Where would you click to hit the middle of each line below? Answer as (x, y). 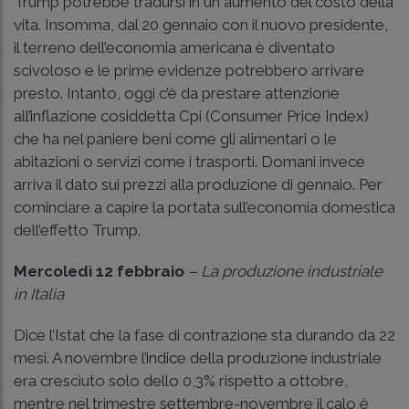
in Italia (41, 294)
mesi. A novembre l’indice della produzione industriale (198, 357)
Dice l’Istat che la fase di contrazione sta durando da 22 (204, 335)
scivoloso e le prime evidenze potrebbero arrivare (189, 70)
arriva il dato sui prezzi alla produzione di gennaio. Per (198, 184)
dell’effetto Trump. (77, 230)
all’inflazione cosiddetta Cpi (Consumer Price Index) (191, 115)
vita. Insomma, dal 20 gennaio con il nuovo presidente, (201, 24)
